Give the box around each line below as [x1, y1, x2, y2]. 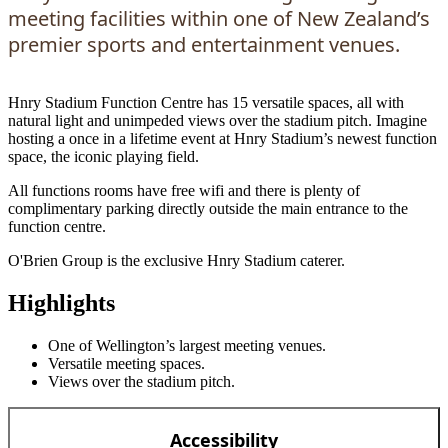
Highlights [8, 289, 115, 316]
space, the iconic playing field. [8, 148, 199, 165]
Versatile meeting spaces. [48, 354, 205, 372]
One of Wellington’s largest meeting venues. [48, 336, 326, 354]
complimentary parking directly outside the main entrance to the [8, 200, 408, 217]
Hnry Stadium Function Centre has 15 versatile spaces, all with [8, 94, 404, 111]
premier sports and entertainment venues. [8, 31, 400, 58]
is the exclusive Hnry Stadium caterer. [103, 252, 345, 269]
